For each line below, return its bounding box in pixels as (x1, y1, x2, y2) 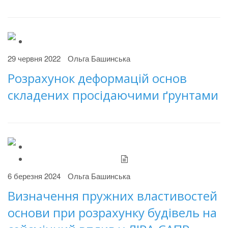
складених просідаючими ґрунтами (8, 87, 218, 103)
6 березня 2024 (8, 170, 61, 181)
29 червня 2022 (8, 53, 61, 64)
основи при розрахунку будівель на (8, 204, 217, 221)
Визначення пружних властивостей (8, 187, 217, 204)
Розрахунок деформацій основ (8, 70, 187, 87)
